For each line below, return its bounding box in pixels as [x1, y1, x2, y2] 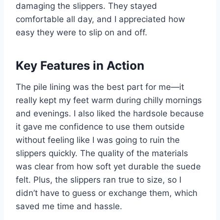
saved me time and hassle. [16, 201, 122, 212]
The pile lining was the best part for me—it [16, 82, 184, 92]
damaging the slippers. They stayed [16, 1, 157, 11]
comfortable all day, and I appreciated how [16, 14, 185, 25]
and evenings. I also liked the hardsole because [16, 109, 204, 119]
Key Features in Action [16, 58, 144, 73]
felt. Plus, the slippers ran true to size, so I [16, 175, 181, 185]
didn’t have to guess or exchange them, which [16, 188, 197, 198]
